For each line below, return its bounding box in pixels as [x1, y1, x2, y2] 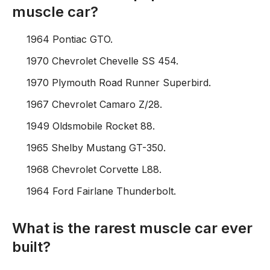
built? [12, 238, 51, 256]
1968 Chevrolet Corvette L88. [27, 163, 162, 175]
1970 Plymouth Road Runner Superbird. [27, 77, 211, 89]
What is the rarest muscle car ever [12, 219, 253, 237]
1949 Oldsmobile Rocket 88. [27, 120, 155, 132]
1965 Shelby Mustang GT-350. [27, 142, 166, 154]
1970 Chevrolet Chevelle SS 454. [27, 55, 178, 67]
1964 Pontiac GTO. [27, 33, 113, 45]
